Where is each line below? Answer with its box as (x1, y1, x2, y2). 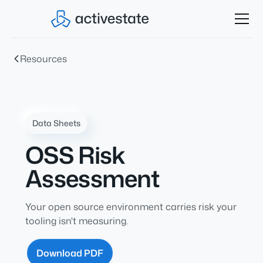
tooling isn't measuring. (25, 214, 128, 227)
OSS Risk (25, 138, 125, 171)
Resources (20, 52, 68, 65)
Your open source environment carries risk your (25, 200, 237, 213)
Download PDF (36, 247, 103, 259)
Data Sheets (32, 117, 80, 129)
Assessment (25, 161, 160, 195)
